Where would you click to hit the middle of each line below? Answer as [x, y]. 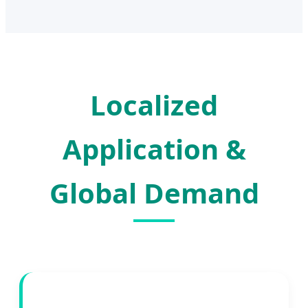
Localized [154, 105]
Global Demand [154, 193]
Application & [154, 149]
